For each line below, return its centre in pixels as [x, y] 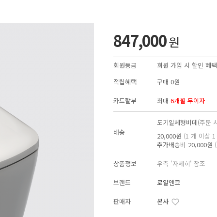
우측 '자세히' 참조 [181, 163]
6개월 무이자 [188, 100]
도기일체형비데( [178, 122]
